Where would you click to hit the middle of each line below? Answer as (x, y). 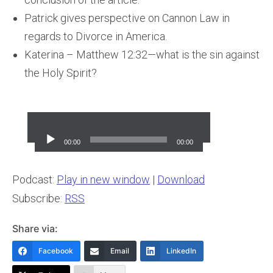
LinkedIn (181, 250)
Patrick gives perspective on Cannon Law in (127, 18)
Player (42, 139)
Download (181, 179)
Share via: (35, 228)
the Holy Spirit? (61, 73)
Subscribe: (38, 198)
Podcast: (34, 179)
